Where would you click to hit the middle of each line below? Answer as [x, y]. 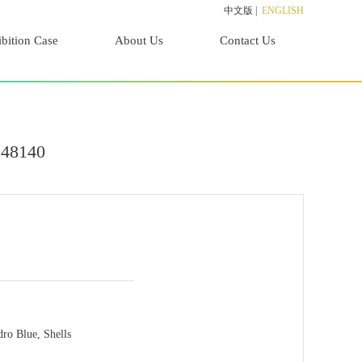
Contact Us [248, 40]
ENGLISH [283, 11]
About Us [139, 40]
